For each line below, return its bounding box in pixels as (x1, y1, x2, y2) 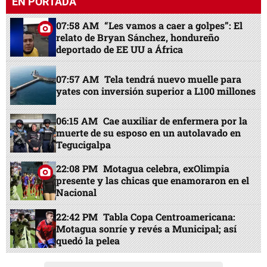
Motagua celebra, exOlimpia (103, 162, 230, 175)
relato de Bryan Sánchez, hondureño (56, 30, 220, 44)
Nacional (56, 186, 97, 199)
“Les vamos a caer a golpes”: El (104, 18, 243, 32)
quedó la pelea (56, 234, 120, 247)
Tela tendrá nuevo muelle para (104, 73, 242, 86)
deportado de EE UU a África (56, 42, 184, 55)
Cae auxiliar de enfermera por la (103, 114, 248, 128)
